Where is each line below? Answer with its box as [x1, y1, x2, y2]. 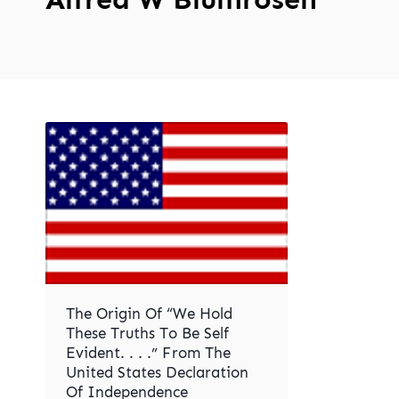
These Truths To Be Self [65, 324, 229, 343]
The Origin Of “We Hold [65, 305, 232, 323]
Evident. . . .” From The [65, 344, 231, 362]
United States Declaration [65, 363, 248, 382]
